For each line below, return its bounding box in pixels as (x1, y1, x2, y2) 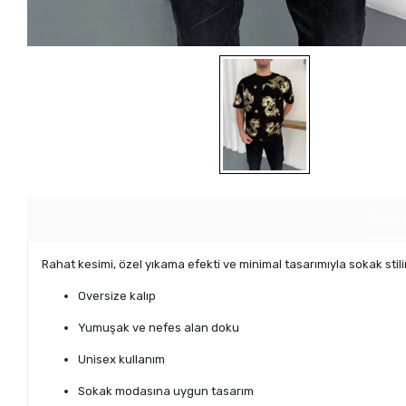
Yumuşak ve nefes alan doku (78, 321, 240, 335)
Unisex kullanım (78, 353, 166, 367)
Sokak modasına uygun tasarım (78, 384, 255, 399)
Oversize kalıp (78, 289, 157, 304)
